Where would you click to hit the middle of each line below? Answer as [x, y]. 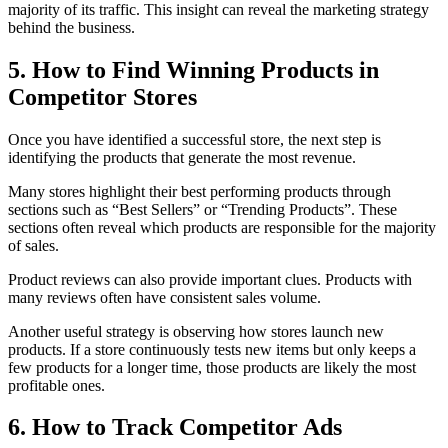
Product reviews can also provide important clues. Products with [210, 279]
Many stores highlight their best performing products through [199, 191]
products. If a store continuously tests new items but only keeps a [212, 349]
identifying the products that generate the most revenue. [182, 157]
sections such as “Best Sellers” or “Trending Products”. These [202, 209]
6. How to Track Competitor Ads [175, 427]
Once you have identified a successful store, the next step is [194, 139]
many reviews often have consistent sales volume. [164, 297]
